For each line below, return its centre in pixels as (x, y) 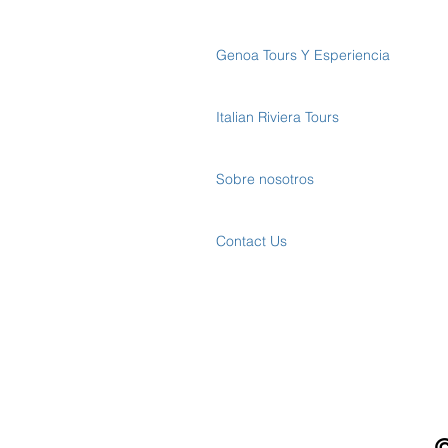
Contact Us (251, 241)
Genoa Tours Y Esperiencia (303, 55)
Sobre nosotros (265, 179)
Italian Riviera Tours (277, 117)
